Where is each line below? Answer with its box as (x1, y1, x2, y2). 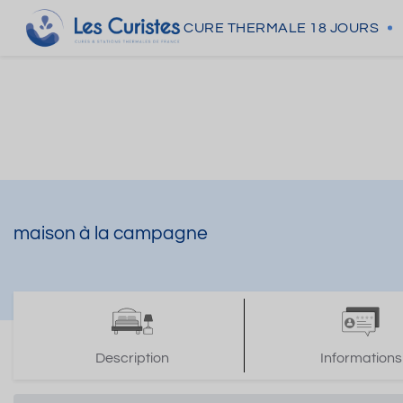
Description (95, 351, 170, 365)
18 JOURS (309, 21, 379, 35)
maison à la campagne (13, 224, 208, 243)
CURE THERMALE (184, 21, 307, 35)
